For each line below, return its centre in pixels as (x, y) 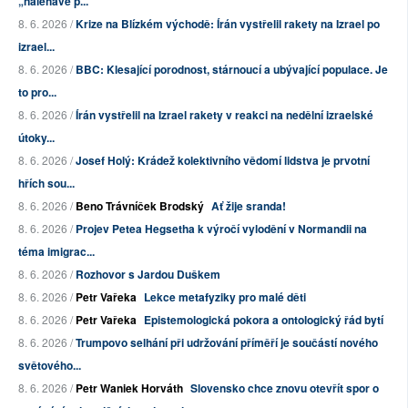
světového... (50, 366)
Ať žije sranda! (249, 206)
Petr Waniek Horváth (129, 388)
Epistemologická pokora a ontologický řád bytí (264, 320)
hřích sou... (46, 184)
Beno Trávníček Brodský (140, 206)
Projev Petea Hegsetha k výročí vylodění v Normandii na (221, 229)
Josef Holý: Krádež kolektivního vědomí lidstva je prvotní (223, 161)
